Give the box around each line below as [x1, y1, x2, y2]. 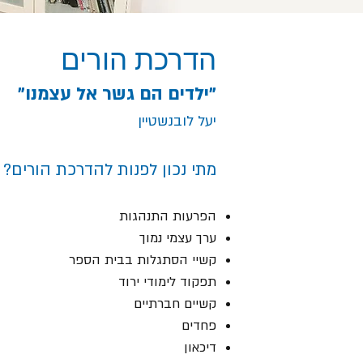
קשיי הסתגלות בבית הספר [69, 251, 216, 269]
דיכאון [184, 339, 216, 357]
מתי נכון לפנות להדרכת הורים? [3, 159, 216, 181]
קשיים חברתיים [134, 295, 216, 313]
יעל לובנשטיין [138, 112, 216, 130]
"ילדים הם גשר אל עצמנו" [18, 82, 216, 106]
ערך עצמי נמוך [139, 229, 216, 247]
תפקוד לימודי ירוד [118, 273, 216, 291]
